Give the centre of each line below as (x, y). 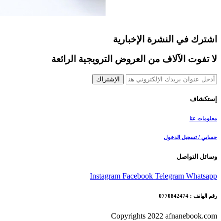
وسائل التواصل (197, 157)
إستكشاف (203, 99)
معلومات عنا (203, 119)
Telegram (170, 176)
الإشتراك (108, 79)
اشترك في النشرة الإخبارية (165, 39)
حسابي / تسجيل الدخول (190, 137)
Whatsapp (202, 176)
